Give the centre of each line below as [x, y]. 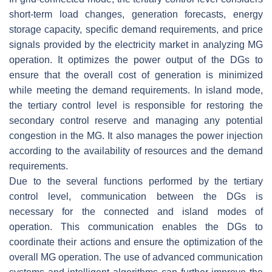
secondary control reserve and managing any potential [136, 120]
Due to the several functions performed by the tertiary [136, 181]
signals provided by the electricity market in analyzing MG [136, 44]
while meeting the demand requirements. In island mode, [136, 90]
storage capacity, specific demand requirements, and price [136, 29]
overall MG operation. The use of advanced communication [136, 257]
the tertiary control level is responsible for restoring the [136, 105]
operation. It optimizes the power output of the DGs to [136, 59]
